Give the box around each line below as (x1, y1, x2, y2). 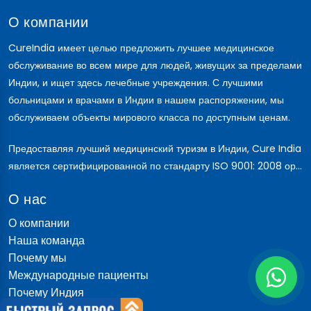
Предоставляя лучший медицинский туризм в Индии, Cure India (8, 142, 301, 156)
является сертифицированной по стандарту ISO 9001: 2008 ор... (8, 159, 302, 174)
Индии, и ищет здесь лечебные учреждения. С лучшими (8, 76, 263, 90)
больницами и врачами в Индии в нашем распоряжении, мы (8, 93, 284, 108)
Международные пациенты (8, 267, 149, 284)
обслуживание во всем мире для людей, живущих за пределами (8, 58, 302, 73)
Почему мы (8, 250, 67, 267)
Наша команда (8, 233, 85, 249)
